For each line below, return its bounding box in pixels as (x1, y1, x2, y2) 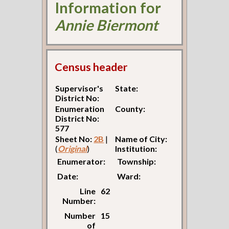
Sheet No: (55, 134, 94, 144)
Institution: (115, 144, 157, 154)
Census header (55, 60, 128, 74)
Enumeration (55, 104, 105, 114)
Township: (117, 156, 156, 167)
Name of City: (115, 134, 168, 144)
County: (115, 104, 146, 114)
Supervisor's (55, 83, 104, 94)
